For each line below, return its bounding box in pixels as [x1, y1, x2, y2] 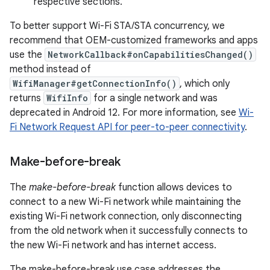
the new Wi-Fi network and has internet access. [10, 239, 216, 251]
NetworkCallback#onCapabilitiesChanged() [48, 49, 253, 60]
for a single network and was [91, 92, 218, 104]
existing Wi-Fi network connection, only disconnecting [10, 210, 242, 222]
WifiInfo [46, 92, 88, 104]
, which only [180, 78, 230, 90]
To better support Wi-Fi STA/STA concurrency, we [10, 20, 225, 32]
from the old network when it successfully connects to [10, 225, 248, 237]
